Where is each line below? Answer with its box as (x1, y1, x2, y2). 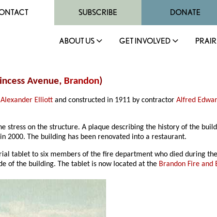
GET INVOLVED (119, 36, 170, 46)
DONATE (170, 8, 201, 17)
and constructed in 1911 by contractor (53, 96, 177, 105)
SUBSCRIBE (78, 8, 117, 17)
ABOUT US (59, 36, 94, 46)
